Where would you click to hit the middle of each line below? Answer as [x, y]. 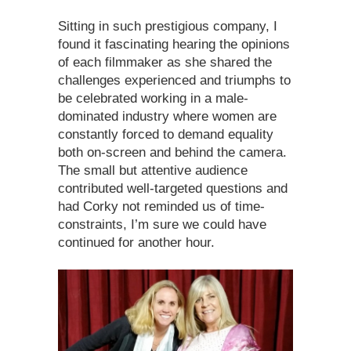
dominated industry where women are [167, 117]
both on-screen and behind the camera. [172, 153]
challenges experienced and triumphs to [174, 81]
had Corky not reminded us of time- [161, 207]
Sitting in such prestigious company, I [168, 27]
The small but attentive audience [153, 171]
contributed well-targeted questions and [173, 189]
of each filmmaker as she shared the [165, 63]
